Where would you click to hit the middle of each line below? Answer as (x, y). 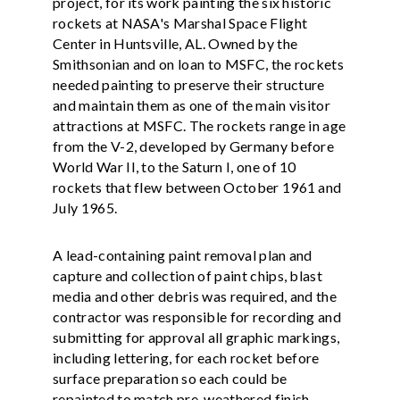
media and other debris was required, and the (195, 296)
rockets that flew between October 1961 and (197, 187)
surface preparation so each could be (170, 378)
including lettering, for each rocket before (186, 357)
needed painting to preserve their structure (189, 84)
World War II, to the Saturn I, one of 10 (175, 166)
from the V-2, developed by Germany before (194, 146)
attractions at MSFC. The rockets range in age (200, 125)
